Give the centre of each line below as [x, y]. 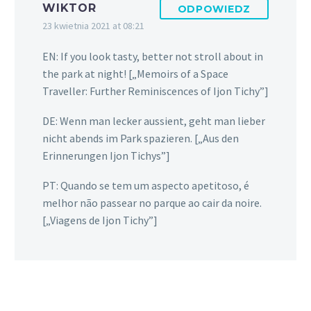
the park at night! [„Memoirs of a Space [135, 74]
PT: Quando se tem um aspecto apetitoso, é [146, 185]
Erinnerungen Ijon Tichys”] [106, 155]
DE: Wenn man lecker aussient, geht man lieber [154, 120]
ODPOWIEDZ [214, 9]
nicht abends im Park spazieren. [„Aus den [141, 138]
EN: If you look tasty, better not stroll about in [153, 57]
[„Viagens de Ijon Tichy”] [100, 220]
